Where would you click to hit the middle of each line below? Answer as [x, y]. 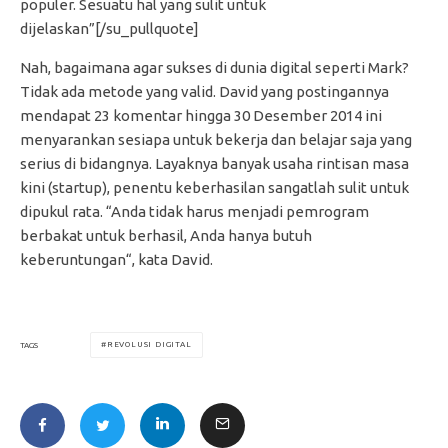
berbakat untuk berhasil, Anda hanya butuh [166, 236]
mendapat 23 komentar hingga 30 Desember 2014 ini [201, 116]
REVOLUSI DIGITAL [149, 345]
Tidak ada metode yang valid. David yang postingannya [204, 92]
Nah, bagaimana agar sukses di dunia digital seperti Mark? [214, 68]
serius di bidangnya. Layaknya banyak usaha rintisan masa [214, 164]
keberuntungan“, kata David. [116, 260]
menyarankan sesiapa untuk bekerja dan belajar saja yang [216, 140]
